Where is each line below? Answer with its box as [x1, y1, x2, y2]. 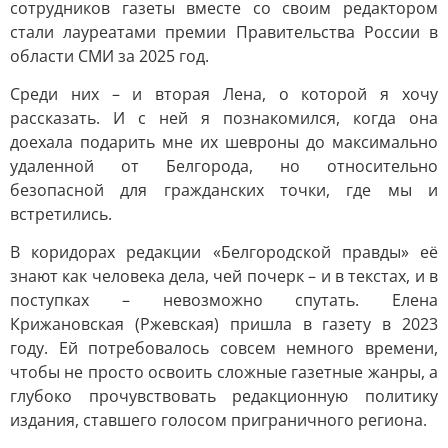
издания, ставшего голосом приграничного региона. [10, 409, 427, 431]
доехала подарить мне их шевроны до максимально [10, 131, 438, 153]
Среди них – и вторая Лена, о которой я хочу [10, 83, 438, 105]
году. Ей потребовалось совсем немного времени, [10, 337, 438, 359]
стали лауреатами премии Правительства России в [10, 21, 438, 43]
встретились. [10, 203, 112, 225]
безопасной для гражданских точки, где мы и [10, 179, 438, 201]
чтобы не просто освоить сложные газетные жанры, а [10, 361, 438, 383]
